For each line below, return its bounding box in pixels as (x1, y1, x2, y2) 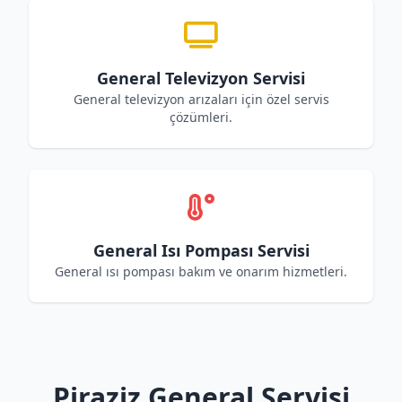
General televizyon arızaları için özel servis (73, 91, 329, 108)
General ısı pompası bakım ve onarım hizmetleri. (55, 263, 347, 280)
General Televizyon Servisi (97, 67, 305, 89)
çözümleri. (170, 109, 232, 126)
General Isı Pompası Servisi (92, 240, 310, 261)
